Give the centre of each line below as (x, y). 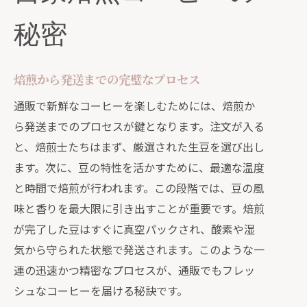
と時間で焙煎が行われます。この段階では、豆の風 (139, 188)
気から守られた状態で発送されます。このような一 (139, 249)
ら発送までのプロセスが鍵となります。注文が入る (139, 126)
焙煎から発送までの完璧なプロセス (107, 79)
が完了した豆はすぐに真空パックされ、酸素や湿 (134, 229)
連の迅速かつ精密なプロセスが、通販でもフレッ (134, 270)
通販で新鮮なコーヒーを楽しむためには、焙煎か (134, 106)
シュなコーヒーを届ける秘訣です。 (101, 291)
